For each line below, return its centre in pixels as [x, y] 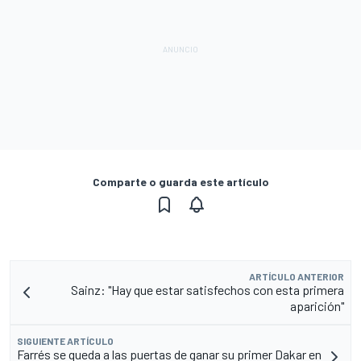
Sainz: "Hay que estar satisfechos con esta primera [207, 289]
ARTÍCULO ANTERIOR [297, 276]
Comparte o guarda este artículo [180, 181]
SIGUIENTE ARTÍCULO [65, 340]
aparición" [317, 305]
